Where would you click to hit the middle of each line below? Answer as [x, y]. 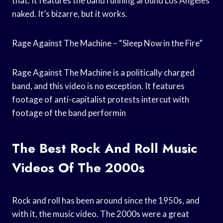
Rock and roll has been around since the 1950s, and [106, 200]
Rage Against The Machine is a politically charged [103, 72]
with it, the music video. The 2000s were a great [101, 214]
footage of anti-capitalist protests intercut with [101, 99]
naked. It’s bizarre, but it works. [70, 13]
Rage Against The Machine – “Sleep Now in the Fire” [107, 43]
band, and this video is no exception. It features [98, 86]
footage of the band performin [69, 112]
